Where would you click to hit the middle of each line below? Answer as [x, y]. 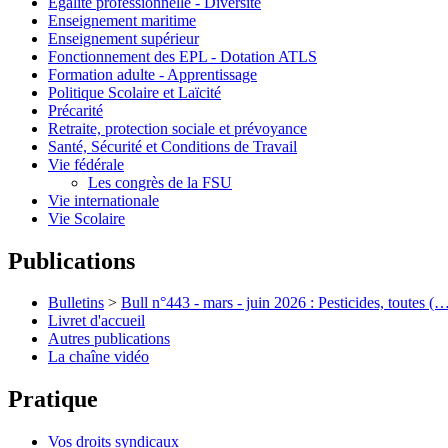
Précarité [75, 110]
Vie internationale [103, 200]
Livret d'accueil [96, 321]
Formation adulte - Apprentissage [152, 74]
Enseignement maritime [122, 20]
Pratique [53, 399]
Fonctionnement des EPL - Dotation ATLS [182, 56]
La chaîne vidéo [98, 357]
